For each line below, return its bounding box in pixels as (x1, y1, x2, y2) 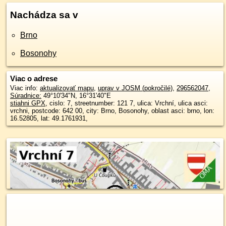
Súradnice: (10, 92, 41, 99)
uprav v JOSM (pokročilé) (98, 84, 173, 92)
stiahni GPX (10, 99, 45, 107)
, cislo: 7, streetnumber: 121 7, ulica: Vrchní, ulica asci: (45, 99, 208, 107)
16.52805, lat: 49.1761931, (10, 115, 88, 122)
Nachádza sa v (10, 10, 78, 20)
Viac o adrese (10, 74, 58, 83)
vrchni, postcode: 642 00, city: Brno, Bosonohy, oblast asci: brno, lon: (10, 107, 119, 115)
